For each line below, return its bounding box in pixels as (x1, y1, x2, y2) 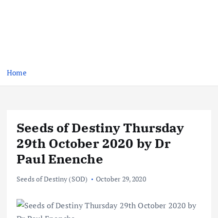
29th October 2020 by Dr (17, 135, 171, 152)
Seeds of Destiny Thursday (17, 119, 184, 136)
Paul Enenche (17, 150, 103, 167)
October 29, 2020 (95, 174, 146, 184)
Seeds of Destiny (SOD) (17, 174, 88, 184)
